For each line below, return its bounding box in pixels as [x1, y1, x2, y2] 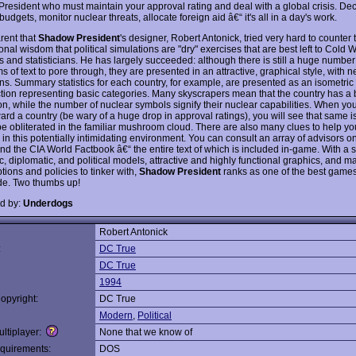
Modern [99, 310, 133, 321]
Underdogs [23, 197, 73, 209]
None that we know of [99, 327, 192, 338]
